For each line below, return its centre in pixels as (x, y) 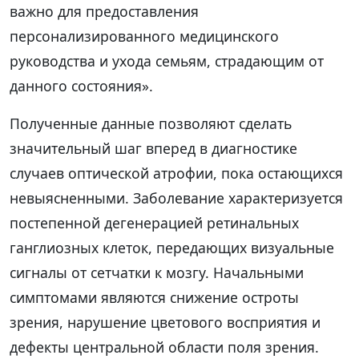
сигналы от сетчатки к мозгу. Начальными (157, 272)
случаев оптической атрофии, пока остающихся (176, 173)
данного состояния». (81, 85)
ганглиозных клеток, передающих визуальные (172, 247)
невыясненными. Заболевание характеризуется (176, 198)
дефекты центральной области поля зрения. (164, 347)
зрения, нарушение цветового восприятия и (165, 322)
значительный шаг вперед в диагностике (153, 148)
